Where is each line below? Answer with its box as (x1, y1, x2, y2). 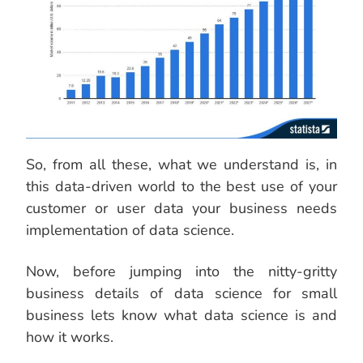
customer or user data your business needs (26, 199, 337, 219)
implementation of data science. (26, 220, 234, 241)
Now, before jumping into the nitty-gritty (26, 262, 337, 282)
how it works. (26, 327, 113, 348)
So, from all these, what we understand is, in (26, 155, 337, 175)
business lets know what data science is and (26, 305, 337, 326)
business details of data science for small (26, 284, 337, 304)
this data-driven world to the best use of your (26, 177, 337, 197)
